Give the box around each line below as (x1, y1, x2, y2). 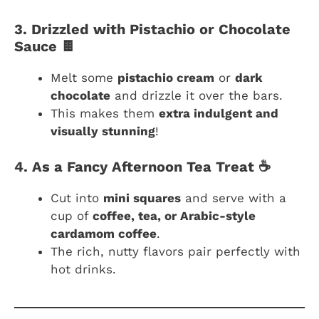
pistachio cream (117, 70, 214, 85)
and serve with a (181, 191, 286, 206)
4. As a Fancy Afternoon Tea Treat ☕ (14, 158, 271, 176)
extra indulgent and (159, 105, 278, 120)
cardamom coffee (51, 226, 157, 241)
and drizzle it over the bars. (110, 88, 283, 103)
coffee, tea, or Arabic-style (93, 209, 256, 224)
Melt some (51, 70, 117, 85)
